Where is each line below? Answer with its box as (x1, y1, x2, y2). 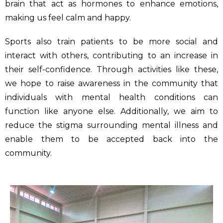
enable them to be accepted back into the (5, 134, 218, 144)
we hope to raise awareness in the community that (5, 79, 218, 89)
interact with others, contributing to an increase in (5, 51, 218, 61)
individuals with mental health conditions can (5, 93, 218, 103)
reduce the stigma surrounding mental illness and (5, 120, 218, 130)
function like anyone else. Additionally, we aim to (5, 107, 218, 116)
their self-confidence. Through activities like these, (5, 65, 218, 75)
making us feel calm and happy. (5, 13, 131, 23)
